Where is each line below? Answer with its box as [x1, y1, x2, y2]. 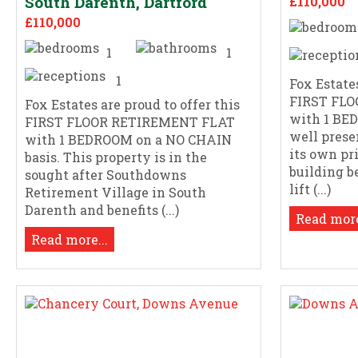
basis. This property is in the [25, 149, 207, 166]
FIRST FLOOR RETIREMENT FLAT [25, 113, 235, 131]
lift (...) [289, 181, 332, 198]
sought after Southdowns [25, 166, 186, 184]
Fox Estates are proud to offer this [25, 96, 240, 113]
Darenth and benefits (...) [25, 201, 179, 219]
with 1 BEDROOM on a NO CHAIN [25, 131, 232, 149]
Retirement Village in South [25, 184, 206, 201]
